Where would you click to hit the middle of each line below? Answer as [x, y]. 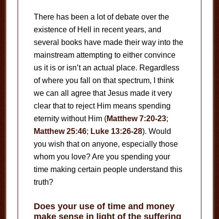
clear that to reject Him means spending [102, 106]
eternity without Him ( [70, 118]
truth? [43, 182]
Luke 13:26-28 [116, 131]
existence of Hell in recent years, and [97, 29]
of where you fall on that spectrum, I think [104, 80]
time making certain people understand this [108, 169]
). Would [156, 131]
